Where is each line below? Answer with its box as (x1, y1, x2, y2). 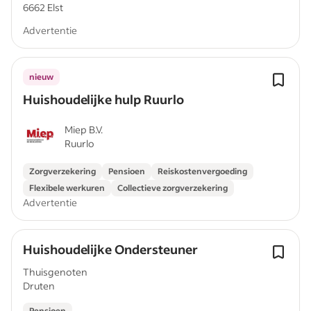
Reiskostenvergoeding (158, 166, 247, 176)
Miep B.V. (65, 123, 103, 136)
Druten (23, 279, 55, 292)
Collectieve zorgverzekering (117, 183, 228, 193)
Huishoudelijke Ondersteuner (23, 241, 198, 258)
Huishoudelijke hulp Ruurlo (23, 91, 184, 108)
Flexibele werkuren (29, 183, 105, 193)
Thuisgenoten (23, 265, 87, 278)
